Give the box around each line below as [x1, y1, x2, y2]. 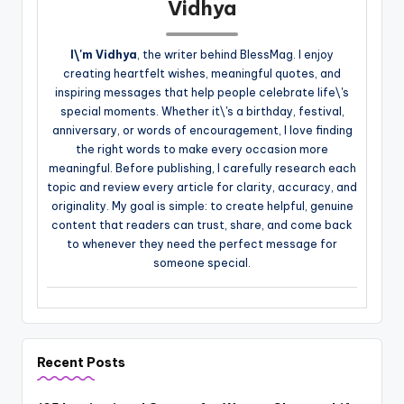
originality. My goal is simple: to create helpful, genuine [50, 199, 353, 214]
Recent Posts [37, 354, 125, 372]
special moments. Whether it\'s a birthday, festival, [60, 105, 344, 119]
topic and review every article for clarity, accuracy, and [47, 180, 357, 195]
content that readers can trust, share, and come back [51, 218, 353, 233]
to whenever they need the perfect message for [67, 237, 337, 252]
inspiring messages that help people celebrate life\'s [55, 86, 349, 100]
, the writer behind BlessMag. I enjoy [137, 48, 334, 62]
